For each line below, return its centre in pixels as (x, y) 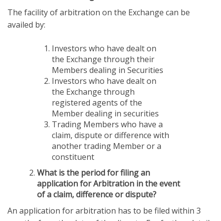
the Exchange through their (103, 59)
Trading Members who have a (107, 124)
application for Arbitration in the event (109, 183)
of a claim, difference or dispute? (97, 194)
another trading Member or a (107, 146)
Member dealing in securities (105, 113)
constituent (73, 157)
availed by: (26, 24)
